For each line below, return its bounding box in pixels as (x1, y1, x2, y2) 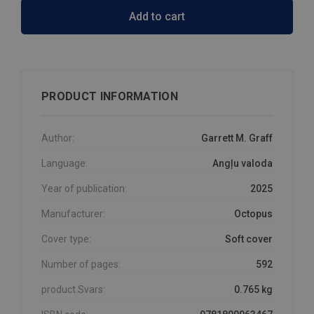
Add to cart (129, 9, 185, 23)
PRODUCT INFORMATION (41, 89, 179, 103)
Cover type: (41, 233, 91, 245)
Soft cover (225, 233, 273, 245)
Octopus (234, 207, 273, 219)
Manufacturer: (41, 207, 105, 219)
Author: (41, 132, 74, 144)
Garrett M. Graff (201, 132, 273, 144)
